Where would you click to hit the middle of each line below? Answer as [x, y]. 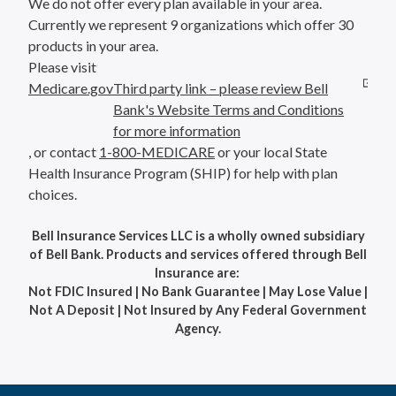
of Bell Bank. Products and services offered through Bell [198, 254]
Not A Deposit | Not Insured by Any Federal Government [198, 310]
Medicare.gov [71, 88]
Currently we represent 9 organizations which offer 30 [191, 24]
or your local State [271, 152]
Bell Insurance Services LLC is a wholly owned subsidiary [198, 236]
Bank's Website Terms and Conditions [228, 109]
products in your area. [95, 46]
